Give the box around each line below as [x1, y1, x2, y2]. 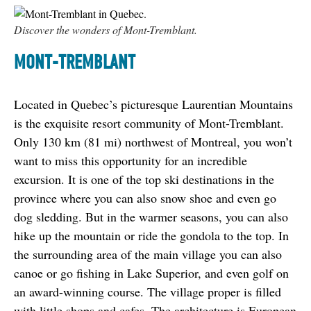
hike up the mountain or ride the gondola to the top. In [14, 226, 289, 244]
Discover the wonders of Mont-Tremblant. [14, 22, 197, 37]
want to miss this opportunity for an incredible [14, 151, 247, 169]
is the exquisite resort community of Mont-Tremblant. [14, 114, 284, 131]
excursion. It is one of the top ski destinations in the [14, 170, 274, 187]
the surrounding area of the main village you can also [14, 245, 282, 262]
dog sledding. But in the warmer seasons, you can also [14, 208, 288, 225]
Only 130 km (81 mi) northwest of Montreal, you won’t [14, 133, 292, 150]
